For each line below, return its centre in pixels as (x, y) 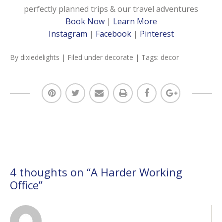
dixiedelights (40, 57)
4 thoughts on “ (50, 172)
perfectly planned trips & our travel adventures (111, 9)
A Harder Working (137, 172)
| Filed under (83, 57)
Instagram (68, 34)
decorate (119, 57)
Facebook (113, 34)
